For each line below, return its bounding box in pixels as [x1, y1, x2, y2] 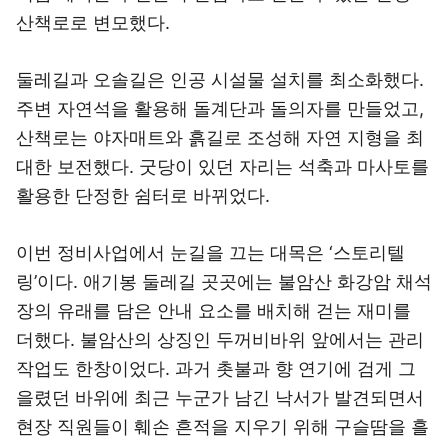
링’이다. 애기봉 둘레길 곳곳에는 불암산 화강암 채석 [16, 271, 432, 292]
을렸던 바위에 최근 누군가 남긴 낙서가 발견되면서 [16, 387, 424, 408]
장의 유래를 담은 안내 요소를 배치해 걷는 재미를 [16, 300, 411, 321]
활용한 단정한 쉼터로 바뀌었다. [16, 185, 270, 206]
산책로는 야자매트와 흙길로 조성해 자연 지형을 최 [16, 127, 424, 148]
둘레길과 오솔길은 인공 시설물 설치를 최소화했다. [16, 69, 424, 90]
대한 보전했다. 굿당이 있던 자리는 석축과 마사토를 [16, 156, 429, 177]
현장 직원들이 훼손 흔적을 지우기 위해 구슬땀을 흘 [16, 416, 429, 437]
